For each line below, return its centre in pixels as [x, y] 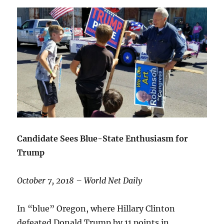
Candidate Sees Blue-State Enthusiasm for [103, 138]
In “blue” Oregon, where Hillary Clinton [96, 208]
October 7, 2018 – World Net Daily [80, 180]
